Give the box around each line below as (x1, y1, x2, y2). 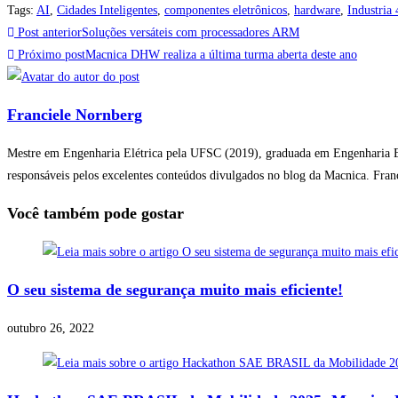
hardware (294, 4, 340, 18)
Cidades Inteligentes (57, 4, 157, 18)
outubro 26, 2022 (7, 322, 94, 336)
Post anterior (14, 26, 82, 40)
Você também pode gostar (7, 204, 184, 223)
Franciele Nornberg (7, 106, 142, 124)
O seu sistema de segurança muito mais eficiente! (7, 281, 343, 299)
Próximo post (14, 48, 85, 62)
